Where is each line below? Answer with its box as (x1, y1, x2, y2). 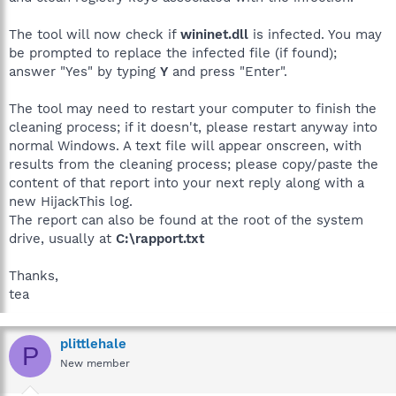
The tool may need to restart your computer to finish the (9, 101, 377, 117)
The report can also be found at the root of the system (9, 212, 363, 228)
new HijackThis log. (9, 194, 133, 209)
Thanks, (9, 268, 58, 284)
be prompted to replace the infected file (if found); (9, 45, 337, 61)
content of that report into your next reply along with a (9, 175, 364, 191)
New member (60, 357, 130, 369)
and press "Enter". (168, 64, 287, 80)
